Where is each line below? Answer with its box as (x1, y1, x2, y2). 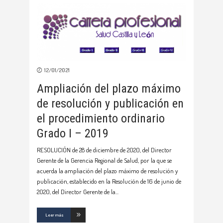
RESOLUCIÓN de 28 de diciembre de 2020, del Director (37, 146, 172, 154)
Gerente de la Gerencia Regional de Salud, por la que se (37, 156, 172, 164)
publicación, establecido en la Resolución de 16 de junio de (37, 177, 181, 185)
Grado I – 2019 (37, 126, 109, 140)
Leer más (45, 212, 64, 218)
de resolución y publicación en (37, 97, 184, 111)
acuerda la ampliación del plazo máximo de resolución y (37, 167, 178, 175)
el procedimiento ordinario (37, 111, 165, 125)
